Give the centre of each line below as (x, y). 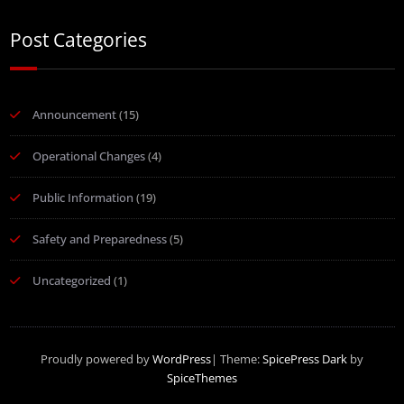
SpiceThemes (202, 378)
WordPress (182, 359)
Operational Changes (88, 156)
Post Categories (78, 40)
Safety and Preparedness (99, 239)
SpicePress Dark (305, 359)
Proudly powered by (96, 359)
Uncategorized (71, 281)
